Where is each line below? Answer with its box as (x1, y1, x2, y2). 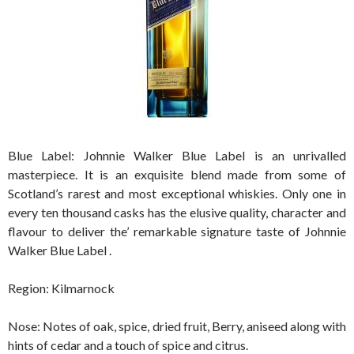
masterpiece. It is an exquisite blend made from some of (8, 166, 346, 182)
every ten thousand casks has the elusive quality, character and (8, 204, 346, 220)
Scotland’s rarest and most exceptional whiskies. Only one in (8, 185, 346, 201)
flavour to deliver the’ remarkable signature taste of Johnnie (8, 223, 346, 239)
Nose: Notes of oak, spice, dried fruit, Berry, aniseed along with (8, 318, 346, 333)
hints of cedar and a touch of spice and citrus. (8, 337, 248, 352)
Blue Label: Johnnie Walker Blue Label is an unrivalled (8, 147, 346, 163)
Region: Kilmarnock (8, 280, 115, 296)
